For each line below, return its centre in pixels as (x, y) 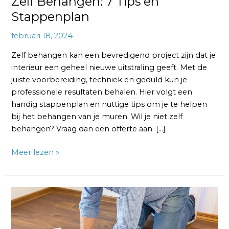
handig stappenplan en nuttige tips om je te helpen (109, 104)
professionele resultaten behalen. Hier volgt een (102, 92)
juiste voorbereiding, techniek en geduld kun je (99, 79)
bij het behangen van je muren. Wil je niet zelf (97, 116)
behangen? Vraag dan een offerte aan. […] (89, 129)
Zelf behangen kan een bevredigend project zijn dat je (114, 55)
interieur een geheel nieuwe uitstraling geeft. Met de (109, 67)
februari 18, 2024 (42, 36)
